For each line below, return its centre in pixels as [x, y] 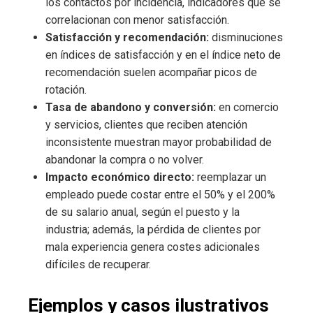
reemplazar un [230, 177]
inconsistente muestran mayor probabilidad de [159, 143]
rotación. [66, 90]
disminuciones [246, 38]
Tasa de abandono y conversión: [131, 108]
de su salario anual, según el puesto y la [143, 212]
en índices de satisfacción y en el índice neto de [163, 55]
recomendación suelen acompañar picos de [151, 73]
